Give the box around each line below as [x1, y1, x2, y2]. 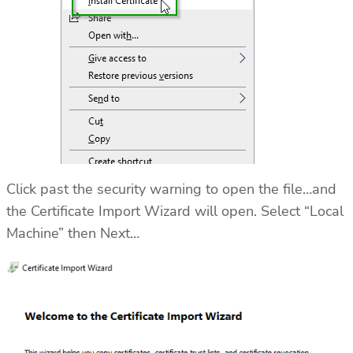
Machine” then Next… [6, 224, 139, 243]
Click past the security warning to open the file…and [6, 180, 336, 199]
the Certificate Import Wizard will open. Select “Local [6, 202, 344, 221]
